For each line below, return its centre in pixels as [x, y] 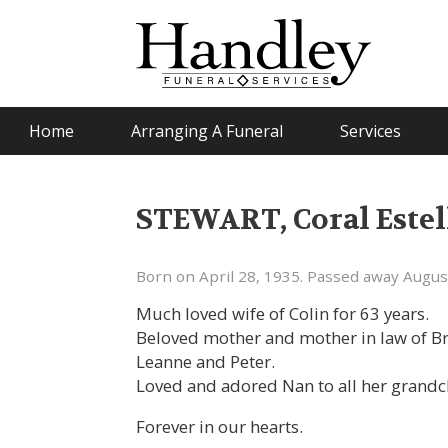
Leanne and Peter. [206, 361]
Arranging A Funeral [206, 130]
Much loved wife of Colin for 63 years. [283, 313]
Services [370, 130]
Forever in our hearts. [220, 426]
